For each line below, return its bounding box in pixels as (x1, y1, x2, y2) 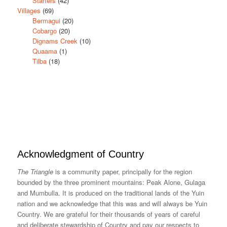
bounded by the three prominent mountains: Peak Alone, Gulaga (17, 177, 205, 187)
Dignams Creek (32, 35, 78, 46)
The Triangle (17, 166, 53, 176)
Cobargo (32, 25, 57, 35)
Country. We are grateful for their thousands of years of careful (17, 209, 200, 219)
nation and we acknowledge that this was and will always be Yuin (17, 198, 207, 208)
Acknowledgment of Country (17, 148, 144, 160)
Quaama (32, 46, 57, 56)
